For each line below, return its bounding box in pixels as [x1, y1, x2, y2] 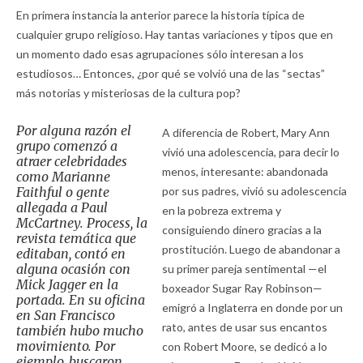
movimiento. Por [16, 338, 115, 355]
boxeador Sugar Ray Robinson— [161, 281, 322, 296]
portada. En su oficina [16, 292, 145, 309]
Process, [87, 215, 133, 232]
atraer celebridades [16, 153, 127, 170]
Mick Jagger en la [16, 276, 118, 293]
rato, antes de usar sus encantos [161, 320, 327, 335]
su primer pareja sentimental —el [161, 262, 327, 276]
